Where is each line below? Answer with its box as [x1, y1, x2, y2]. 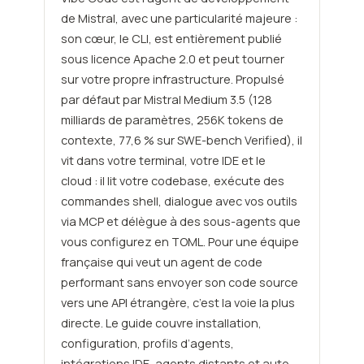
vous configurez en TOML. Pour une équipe [60, 234, 299, 250]
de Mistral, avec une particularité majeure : [60, 11, 297, 27]
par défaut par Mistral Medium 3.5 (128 [60, 92, 272, 108]
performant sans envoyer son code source [60, 275, 298, 291]
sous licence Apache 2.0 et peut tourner [60, 51, 284, 67]
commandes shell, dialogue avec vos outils [60, 193, 297, 210]
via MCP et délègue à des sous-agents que [60, 214, 301, 230]
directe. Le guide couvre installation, [60, 315, 262, 331]
